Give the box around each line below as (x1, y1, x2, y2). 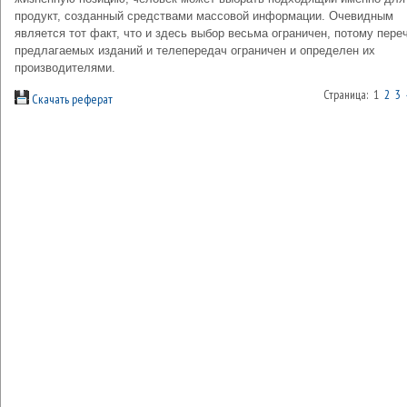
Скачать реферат (29, 91, 113, 107)
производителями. (15, 61, 115, 74)
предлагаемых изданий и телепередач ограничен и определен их (15, 44, 375, 57)
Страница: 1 (323, 86, 384, 103)
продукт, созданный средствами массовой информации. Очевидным (15, 9, 393, 23)
